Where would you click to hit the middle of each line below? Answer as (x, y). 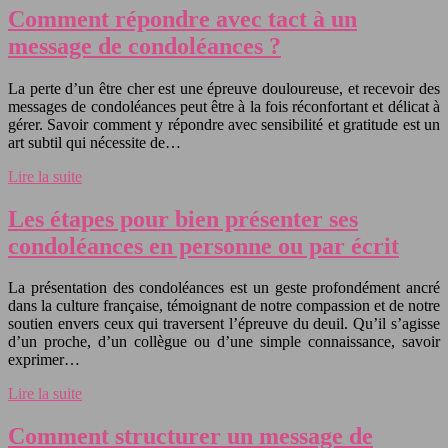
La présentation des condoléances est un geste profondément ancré (224, 288)
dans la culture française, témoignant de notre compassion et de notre (224, 306)
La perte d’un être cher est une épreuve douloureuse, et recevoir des (224, 88)
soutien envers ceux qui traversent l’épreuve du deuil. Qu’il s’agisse (224, 324)
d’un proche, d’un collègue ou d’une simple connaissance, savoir (224, 342)
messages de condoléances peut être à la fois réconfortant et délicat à (224, 106)
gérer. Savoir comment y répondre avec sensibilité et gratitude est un (224, 124)
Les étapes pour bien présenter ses (183, 218)
